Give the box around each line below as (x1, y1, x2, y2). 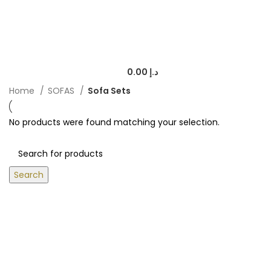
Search (14, 169, 44, 181)
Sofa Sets (88, 85, 131, 97)
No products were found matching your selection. (9, 116, 220, 128)
